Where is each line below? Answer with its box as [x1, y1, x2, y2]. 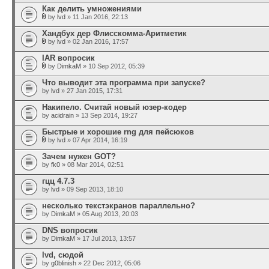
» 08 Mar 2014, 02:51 [60, 161, 124, 168]
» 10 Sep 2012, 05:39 [81, 62, 145, 70]
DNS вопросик [42, 226, 98, 235]
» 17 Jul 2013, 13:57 [75, 235, 136, 242]
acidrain [51, 112, 74, 119]
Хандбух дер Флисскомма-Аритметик [42, 29, 187, 38]
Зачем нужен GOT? [42, 152, 116, 161]
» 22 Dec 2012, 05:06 [76, 259, 141, 267]
